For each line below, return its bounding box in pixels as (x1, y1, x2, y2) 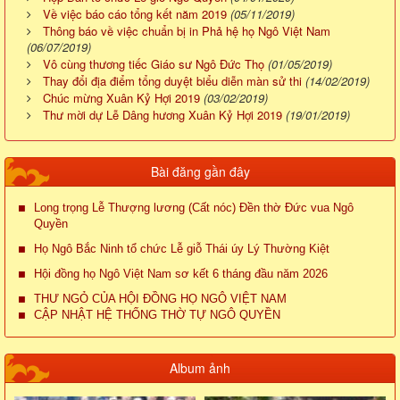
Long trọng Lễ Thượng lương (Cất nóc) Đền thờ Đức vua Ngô (34, 201, 354, 215)
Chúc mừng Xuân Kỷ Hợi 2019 (43, 89, 200, 107)
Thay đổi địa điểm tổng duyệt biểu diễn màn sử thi (43, 72, 302, 90)
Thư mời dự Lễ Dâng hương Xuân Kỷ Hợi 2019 (43, 106, 282, 124)
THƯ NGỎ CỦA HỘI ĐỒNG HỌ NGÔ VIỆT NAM (34, 292, 287, 306)
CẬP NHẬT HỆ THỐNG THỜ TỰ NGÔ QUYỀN (34, 308, 280, 322)
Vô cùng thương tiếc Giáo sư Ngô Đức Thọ (43, 55, 264, 73)
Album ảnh (170, 359, 230, 378)
